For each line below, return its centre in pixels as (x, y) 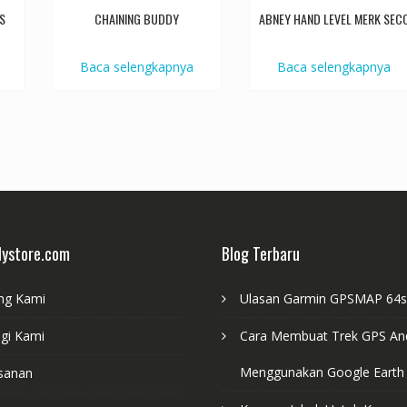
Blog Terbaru (261, 253)
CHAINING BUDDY (137, 19)
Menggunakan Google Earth (322, 372)
